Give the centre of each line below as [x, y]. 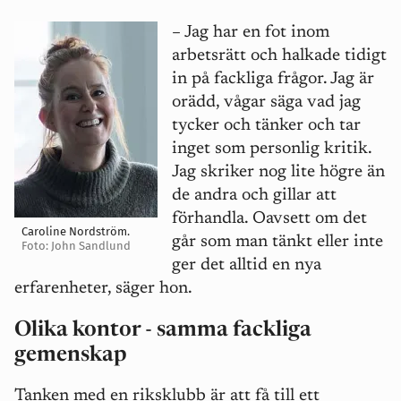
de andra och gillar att [254, 196]
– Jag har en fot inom [251, 33]
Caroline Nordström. [76, 232]
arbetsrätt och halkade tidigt [279, 56]
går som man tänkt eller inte [277, 243]
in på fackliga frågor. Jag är [273, 80]
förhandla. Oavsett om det [269, 219]
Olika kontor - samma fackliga [163, 331]
